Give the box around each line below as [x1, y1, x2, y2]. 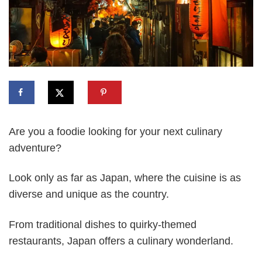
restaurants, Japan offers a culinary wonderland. [9, 235, 233, 247]
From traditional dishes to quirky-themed [9, 218, 196, 230]
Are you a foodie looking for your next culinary [9, 125, 222, 137]
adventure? [9, 142, 61, 154]
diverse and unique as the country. [9, 188, 169, 201]
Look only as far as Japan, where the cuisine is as [9, 172, 241, 184]
